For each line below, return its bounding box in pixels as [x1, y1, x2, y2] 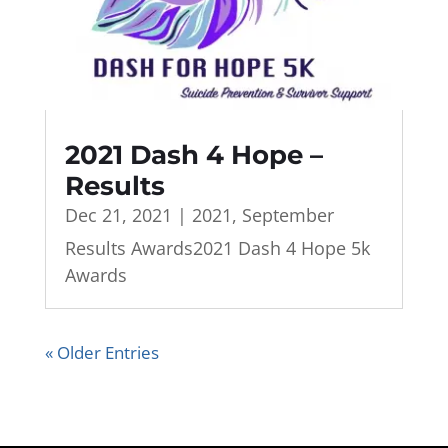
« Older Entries [44, 341, 159, 365]
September [241, 203, 334, 228]
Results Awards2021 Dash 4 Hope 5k [64, 236, 370, 261]
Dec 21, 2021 [64, 203, 172, 228]
